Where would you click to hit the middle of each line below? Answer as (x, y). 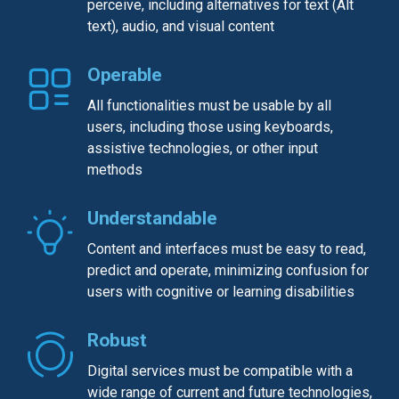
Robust (117, 341)
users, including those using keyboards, (210, 127)
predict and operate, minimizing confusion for (228, 271)
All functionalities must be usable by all (209, 106)
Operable (125, 75)
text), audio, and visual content (181, 27)
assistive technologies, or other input (203, 149)
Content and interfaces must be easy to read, (227, 249)
